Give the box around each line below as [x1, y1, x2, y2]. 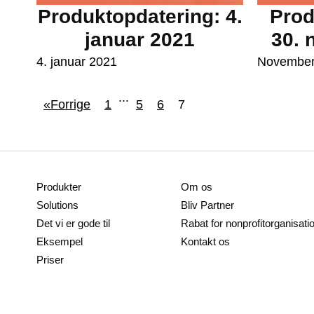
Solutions [36, 199, 78, 212]
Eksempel [36, 235, 83, 248]
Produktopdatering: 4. [37, 6, 243, 28]
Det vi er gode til [36, 217, 110, 230]
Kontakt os [181, 235, 230, 248]
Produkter [36, 181, 81, 193]
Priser [36, 254, 64, 266]
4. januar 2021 [36, 55, 117, 69]
